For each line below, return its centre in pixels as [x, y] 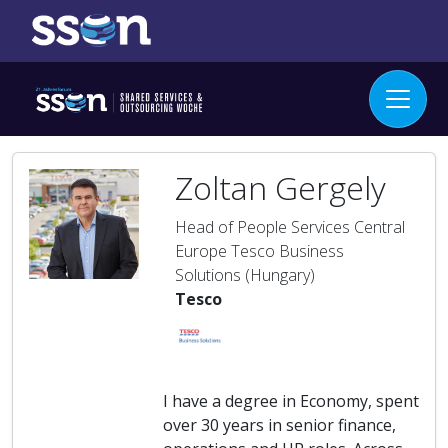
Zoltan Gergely [280, 187]
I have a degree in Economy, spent [291, 401]
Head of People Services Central [290, 227]
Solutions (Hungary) [245, 275]
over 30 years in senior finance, [279, 425]
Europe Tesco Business [259, 251]
